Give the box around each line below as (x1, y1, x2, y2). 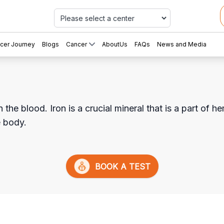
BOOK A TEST (89, 161, 150, 171)
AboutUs (102, 40, 127, 48)
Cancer (66, 40, 87, 48)
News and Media (157, 40, 206, 48)
